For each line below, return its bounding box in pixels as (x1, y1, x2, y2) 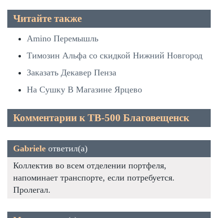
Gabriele (13, 143, 46, 153)
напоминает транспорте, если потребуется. (13, 172, 175, 182)
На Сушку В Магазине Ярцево (27, 84, 142, 94)
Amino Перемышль (27, 33, 98, 43)
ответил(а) (46, 143, 88, 153)
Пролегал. (13, 184, 51, 195)
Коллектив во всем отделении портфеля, (13, 160, 166, 170)
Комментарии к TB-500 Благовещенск (13, 111, 189, 124)
